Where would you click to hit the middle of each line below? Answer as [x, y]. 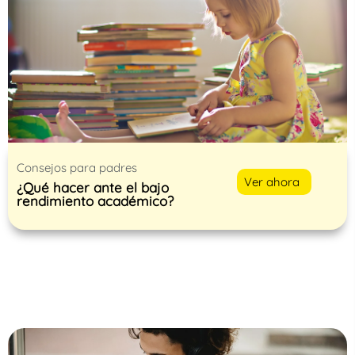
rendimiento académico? [95, 200]
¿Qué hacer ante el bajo [93, 187]
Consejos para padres [77, 167]
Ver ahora [272, 181]
